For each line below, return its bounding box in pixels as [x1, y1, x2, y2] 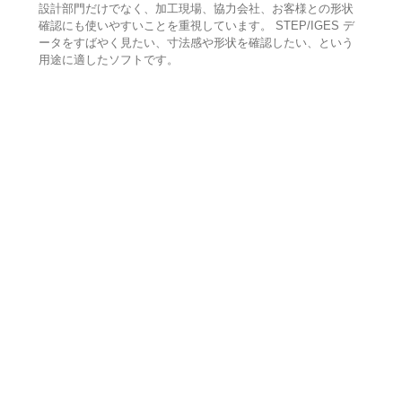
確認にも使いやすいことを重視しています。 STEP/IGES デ [38, 19, 354, 33]
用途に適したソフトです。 [38, 53, 179, 67]
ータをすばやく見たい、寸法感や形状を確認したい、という [38, 36, 354, 50]
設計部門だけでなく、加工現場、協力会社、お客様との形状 [38, 2, 354, 16]
